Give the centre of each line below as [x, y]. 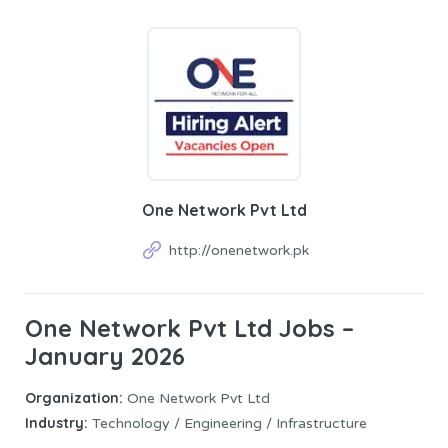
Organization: [74, 398]
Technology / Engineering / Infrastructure [227, 424]
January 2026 [105, 356]
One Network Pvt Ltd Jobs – [189, 328]
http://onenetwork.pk [238, 250]
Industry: [56, 423]
